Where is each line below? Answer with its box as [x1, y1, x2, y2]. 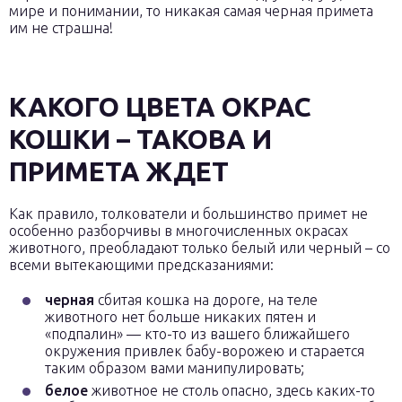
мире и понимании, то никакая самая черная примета [9, 3, 373, 19]
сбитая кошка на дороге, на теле [94, 292, 318, 308]
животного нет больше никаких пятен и [45, 309, 316, 325]
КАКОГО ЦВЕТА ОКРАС [9, 92, 311, 122]
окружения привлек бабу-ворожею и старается [45, 343, 364, 359]
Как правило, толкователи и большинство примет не [9, 205, 368, 222]
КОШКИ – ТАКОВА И [9, 124, 272, 154]
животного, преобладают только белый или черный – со [9, 240, 390, 256]
